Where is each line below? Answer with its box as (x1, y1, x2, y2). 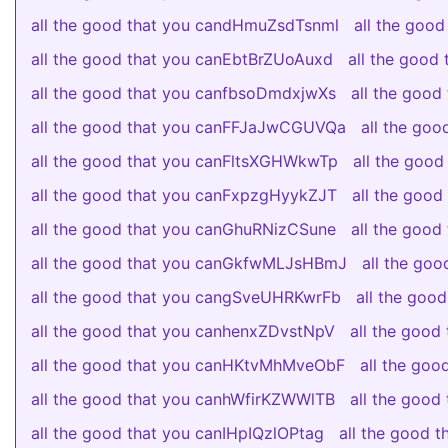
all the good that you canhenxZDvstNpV (31, 321, 335, 341)
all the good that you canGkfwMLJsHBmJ (31, 253, 347, 273)
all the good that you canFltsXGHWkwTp (31, 151, 338, 171)
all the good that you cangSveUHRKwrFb (31, 287, 341, 307)
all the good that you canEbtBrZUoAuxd (31, 49, 333, 69)
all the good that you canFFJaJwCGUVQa (31, 117, 346, 137)
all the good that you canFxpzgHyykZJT (31, 185, 337, 205)
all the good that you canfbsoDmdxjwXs (31, 83, 336, 103)
